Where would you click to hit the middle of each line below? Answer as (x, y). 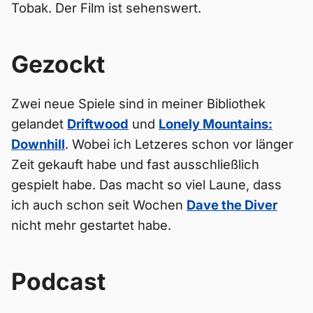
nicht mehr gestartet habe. (91, 225)
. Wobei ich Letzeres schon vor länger (179, 144)
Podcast (58, 281)
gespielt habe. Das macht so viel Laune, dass (146, 184)
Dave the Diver (232, 205)
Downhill (38, 144)
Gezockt (58, 64)
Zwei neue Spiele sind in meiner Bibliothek (138, 103)
